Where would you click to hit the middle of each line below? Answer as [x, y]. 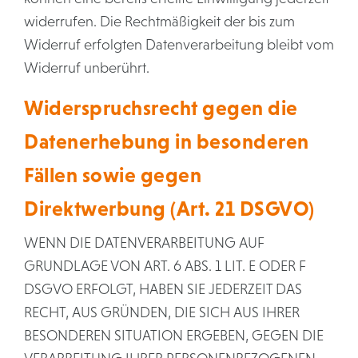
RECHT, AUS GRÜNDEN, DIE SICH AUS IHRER [162, 312]
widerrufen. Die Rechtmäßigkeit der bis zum [159, 22]
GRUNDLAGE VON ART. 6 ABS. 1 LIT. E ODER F [165, 266]
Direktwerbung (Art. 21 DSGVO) [169, 209]
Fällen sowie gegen [113, 175]
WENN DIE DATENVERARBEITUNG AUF [144, 243]
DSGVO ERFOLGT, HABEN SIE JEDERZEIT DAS [163, 289]
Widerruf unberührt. [87, 68]
